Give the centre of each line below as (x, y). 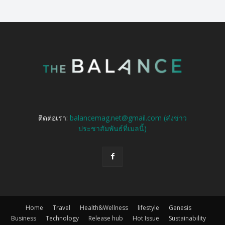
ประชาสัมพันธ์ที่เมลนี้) (112, 128)
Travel (62, 207)
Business (24, 218)
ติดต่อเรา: (54, 118)
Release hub (106, 218)
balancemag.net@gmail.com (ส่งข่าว (128, 118)
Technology (62, 218)
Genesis (180, 207)
